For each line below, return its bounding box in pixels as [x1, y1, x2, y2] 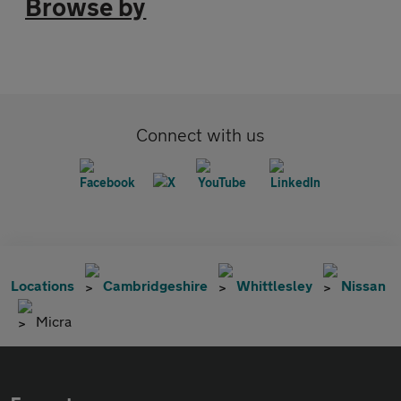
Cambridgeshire [103, 277, 208, 294]
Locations [11, 277, 74, 294]
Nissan [341, 277, 386, 294]
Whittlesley [236, 277, 312, 294]
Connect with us [136, 124, 265, 145]
